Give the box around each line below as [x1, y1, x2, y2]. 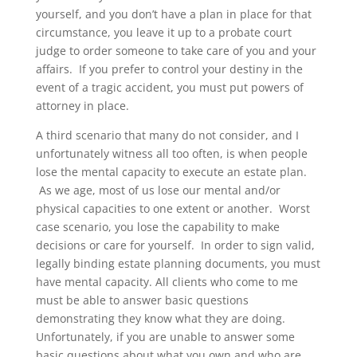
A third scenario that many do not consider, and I [35, 127, 299, 143]
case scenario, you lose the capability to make [35, 218, 280, 234]
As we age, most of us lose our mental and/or [35, 182, 280, 198]
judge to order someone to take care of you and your [35, 42, 316, 58]
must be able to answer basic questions [35, 292, 249, 308]
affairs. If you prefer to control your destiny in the [35, 61, 303, 76]
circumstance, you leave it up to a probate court [35, 24, 292, 40]
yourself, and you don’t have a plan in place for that [35, 6, 312, 22]
